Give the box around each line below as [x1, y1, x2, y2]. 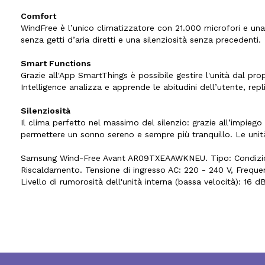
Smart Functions [21, 58, 91, 68]
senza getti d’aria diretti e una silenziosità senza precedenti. [21, 34, 261, 44]
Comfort [21, 11, 56, 21]
